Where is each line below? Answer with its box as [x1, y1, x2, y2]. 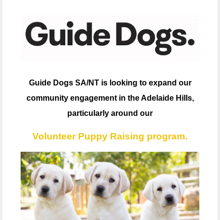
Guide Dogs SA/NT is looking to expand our [28, 78, 192, 87]
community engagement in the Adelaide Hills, [26, 93, 194, 102]
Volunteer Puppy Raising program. [32, 131, 188, 142]
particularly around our [67, 109, 153, 117]
